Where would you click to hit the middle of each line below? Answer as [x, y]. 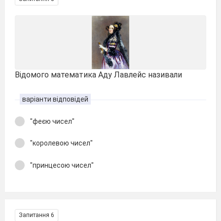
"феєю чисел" [52, 121]
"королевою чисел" [61, 143]
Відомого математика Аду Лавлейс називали [98, 75]
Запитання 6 [37, 215]
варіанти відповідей [55, 99]
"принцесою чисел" [62, 165]
